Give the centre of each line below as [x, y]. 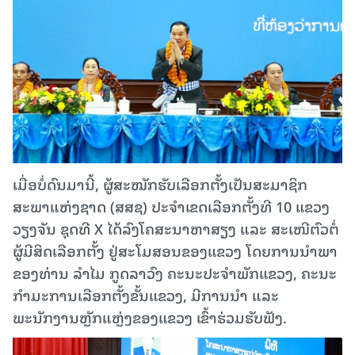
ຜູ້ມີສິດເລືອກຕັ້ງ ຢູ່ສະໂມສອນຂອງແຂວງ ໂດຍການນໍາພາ [175, 250]
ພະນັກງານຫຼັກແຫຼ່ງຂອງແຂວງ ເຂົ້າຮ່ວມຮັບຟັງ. [150, 317]
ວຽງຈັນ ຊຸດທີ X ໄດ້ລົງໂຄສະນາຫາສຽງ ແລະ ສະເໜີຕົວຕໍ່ [176, 228]
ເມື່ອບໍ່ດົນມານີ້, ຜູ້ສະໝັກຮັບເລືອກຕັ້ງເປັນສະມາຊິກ [160, 184]
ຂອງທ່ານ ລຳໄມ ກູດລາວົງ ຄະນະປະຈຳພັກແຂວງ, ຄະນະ [175, 273]
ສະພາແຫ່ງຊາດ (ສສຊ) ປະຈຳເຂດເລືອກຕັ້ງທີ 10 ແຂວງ [171, 206]
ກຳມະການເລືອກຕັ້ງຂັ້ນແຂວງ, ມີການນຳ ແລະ [146, 295]
